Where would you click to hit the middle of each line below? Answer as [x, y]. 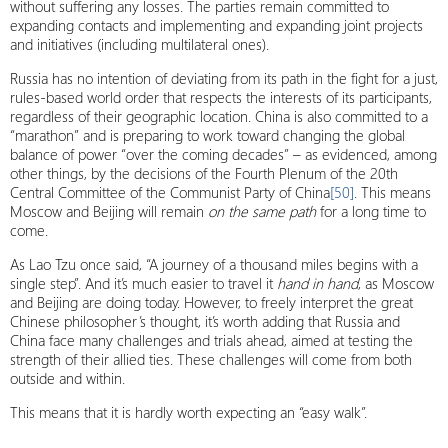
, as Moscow [396, 283]
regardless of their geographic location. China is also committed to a [219, 116]
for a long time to [371, 211]
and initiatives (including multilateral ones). [139, 44]
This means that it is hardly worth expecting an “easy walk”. [188, 412]
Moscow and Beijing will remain [109, 211]
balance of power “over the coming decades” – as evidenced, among [223, 154]
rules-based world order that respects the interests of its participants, [221, 97]
